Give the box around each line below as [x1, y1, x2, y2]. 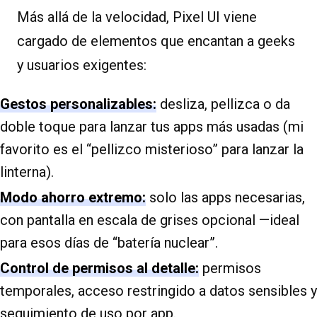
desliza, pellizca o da [156, 95, 290, 113]
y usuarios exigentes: [17, 56, 146, 74]
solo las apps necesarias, [146, 188, 305, 206]
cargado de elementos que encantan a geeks [17, 32, 295, 50]
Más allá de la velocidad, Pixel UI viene [17, 8, 257, 25]
